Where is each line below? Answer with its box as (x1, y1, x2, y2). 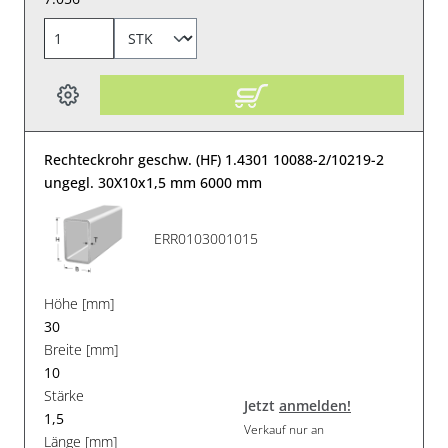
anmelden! (279, 396, 351, 416)
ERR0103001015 (154, 229, 259, 249)
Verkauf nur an (244, 421, 324, 439)
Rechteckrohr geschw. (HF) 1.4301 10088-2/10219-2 (44, 149, 385, 169)
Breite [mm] (44, 339, 119, 359)
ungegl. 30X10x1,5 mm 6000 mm (44, 172, 263, 192)
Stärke (44, 385, 85, 405)
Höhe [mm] (44, 293, 115, 313)
